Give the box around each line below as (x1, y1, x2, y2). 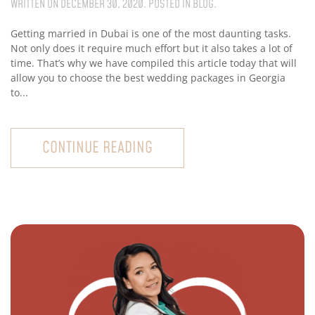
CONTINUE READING (42, 136, 153, 159)
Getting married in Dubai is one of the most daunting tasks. (11, 26, 291, 40)
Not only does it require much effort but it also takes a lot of (11, 41, 292, 55)
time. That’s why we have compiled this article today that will (11, 56, 297, 70)
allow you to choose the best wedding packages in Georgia (11, 70, 285, 84)
